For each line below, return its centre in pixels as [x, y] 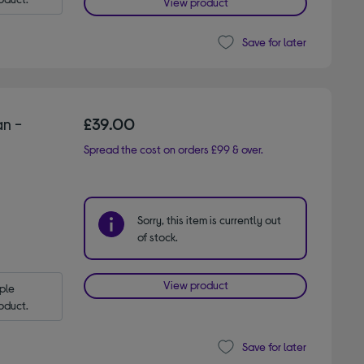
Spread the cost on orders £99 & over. [174, 149]
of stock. [158, 236]
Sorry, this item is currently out [210, 219]
